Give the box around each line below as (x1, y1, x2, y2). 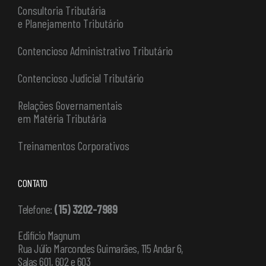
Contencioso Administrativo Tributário (18, 43, 173, 58)
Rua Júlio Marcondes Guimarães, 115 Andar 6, (18, 241, 183, 256)
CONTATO (18, 176, 47, 190)
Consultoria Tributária (18, 3, 106, 18)
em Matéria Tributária (18, 111, 106, 126)
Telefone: (18, 202, 54, 217)
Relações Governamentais (18, 98, 122, 113)
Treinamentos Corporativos (18, 138, 129, 153)
